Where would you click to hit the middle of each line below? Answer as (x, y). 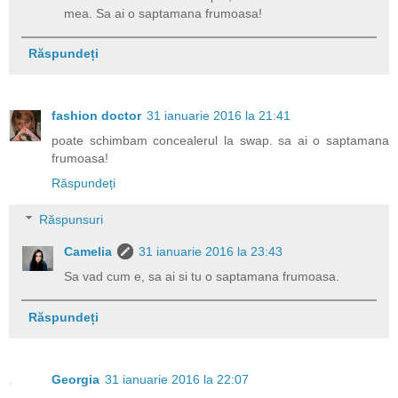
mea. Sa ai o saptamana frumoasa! (163, 13)
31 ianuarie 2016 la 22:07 (177, 379)
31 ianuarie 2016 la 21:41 (219, 115)
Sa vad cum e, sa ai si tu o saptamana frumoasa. (202, 277)
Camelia (88, 252)
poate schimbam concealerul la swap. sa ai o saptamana (220, 140)
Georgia (76, 379)
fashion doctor (96, 115)
